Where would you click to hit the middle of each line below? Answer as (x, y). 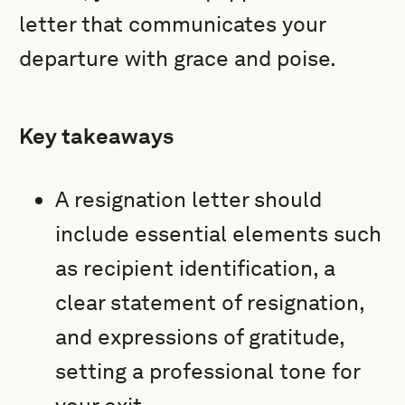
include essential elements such (219, 234)
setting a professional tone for (208, 371)
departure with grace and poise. (178, 58)
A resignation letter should (189, 199)
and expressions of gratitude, (200, 337)
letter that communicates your (173, 24)
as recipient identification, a (196, 268)
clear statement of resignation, (210, 302)
